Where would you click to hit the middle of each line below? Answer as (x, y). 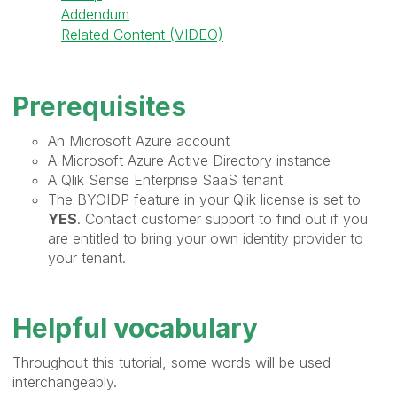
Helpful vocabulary (135, 328)
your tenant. (87, 257)
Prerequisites (99, 106)
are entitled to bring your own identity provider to (206, 238)
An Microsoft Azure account (139, 140)
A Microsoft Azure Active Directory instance (189, 160)
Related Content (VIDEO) (142, 34)
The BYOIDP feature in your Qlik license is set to (204, 199)
